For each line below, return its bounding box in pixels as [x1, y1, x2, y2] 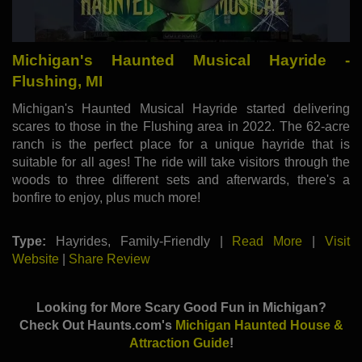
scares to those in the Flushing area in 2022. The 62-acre [12, 120, 350, 134]
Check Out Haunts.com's [19, 318, 175, 333]
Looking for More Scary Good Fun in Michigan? [36, 301, 326, 315]
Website [12, 252, 59, 267]
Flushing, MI [12, 73, 103, 90]
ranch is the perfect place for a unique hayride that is [12, 137, 350, 152]
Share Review [69, 252, 150, 267]
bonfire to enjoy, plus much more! [12, 191, 200, 205]
